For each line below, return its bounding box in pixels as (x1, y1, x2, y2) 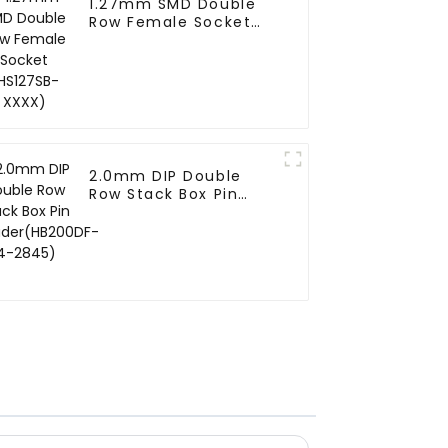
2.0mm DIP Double (89, 166, 242, 187)
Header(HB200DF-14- (89, 202, 264, 223)
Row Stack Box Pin (89, 184, 239, 205)
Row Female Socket (89, 12, 252, 33)
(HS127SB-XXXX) (89, 30, 223, 51)
